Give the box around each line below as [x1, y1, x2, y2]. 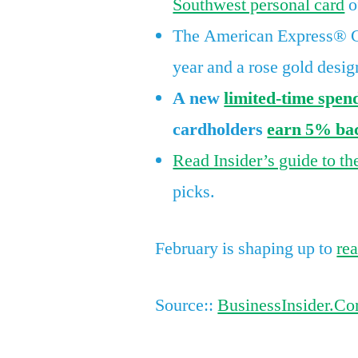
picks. [173, 181, 216, 204]
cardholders [173, 118, 268, 141]
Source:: [155, 294, 218, 317]
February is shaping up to [155, 237, 337, 261]
